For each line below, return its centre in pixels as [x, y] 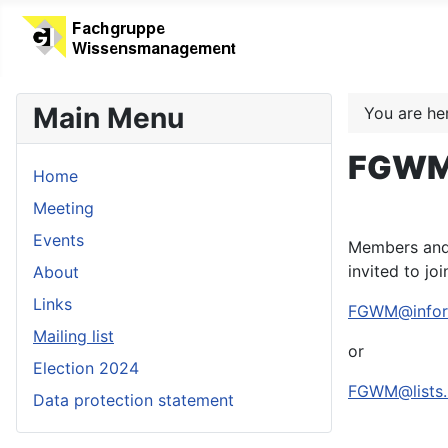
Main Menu [108, 118]
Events [58, 240]
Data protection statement [133, 400]
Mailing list [73, 336]
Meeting [63, 208]
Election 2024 [86, 368]
